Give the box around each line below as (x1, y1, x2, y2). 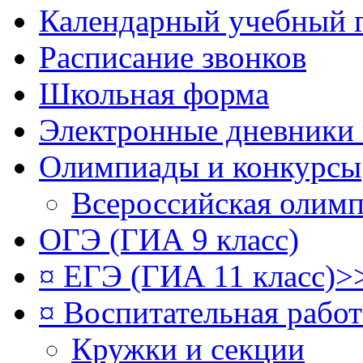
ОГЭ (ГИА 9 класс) (39, 221, 299, 257)
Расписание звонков (39, 39, 306, 75)
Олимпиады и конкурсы (39, 148, 361, 184)
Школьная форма (39, 75, 269, 111)
